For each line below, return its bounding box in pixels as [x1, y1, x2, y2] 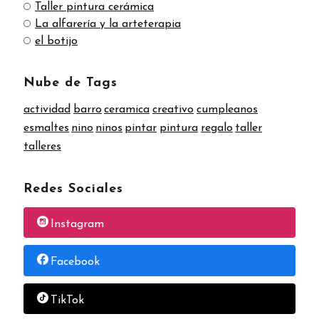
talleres [23, 140, 61, 152]
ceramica [104, 103, 150, 115]
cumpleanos [197, 103, 258, 115]
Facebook [51, 256, 100, 268]
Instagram [51, 218, 105, 230]
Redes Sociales [23, 182, 123, 196]
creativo [152, 103, 194, 115]
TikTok [51, 294, 85, 306]
